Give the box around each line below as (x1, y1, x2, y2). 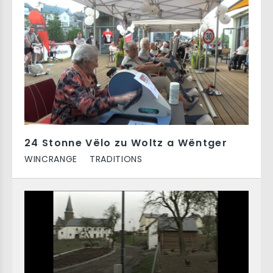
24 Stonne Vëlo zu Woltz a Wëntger (24, 136, 227, 150)
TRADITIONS (90, 153, 143, 165)
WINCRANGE (24, 153, 77, 165)
